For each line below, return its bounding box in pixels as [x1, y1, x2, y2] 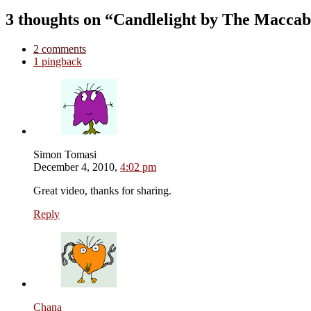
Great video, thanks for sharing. [33, 185, 171, 197]
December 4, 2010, [33, 161, 117, 174]
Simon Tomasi [33, 149, 96, 161]
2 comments [33, 43, 86, 56]
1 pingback [33, 56, 82, 68]
